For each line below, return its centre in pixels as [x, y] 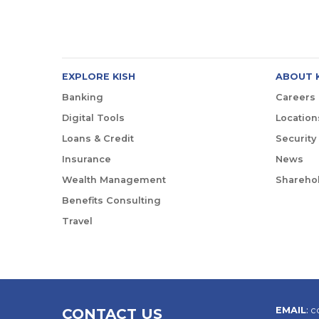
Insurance [87, 159]
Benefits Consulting [111, 200]
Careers [296, 97]
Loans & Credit [98, 138]
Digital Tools [93, 117]
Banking [83, 97]
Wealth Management [114, 179]
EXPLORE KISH [99, 76]
